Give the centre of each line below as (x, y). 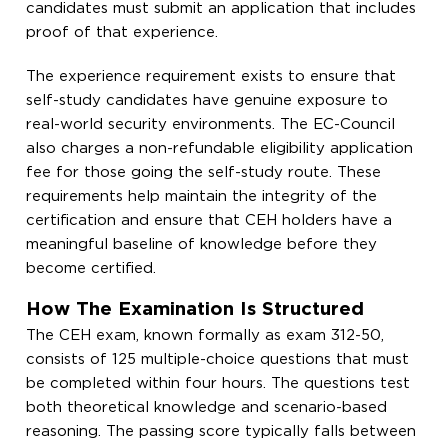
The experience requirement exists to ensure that (211, 76)
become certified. (91, 268)
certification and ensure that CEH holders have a (209, 220)
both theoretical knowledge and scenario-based (207, 407)
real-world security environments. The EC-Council (211, 124)
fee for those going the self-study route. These (204, 172)
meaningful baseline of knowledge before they (202, 244)
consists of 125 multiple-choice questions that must (218, 359)
